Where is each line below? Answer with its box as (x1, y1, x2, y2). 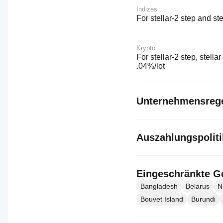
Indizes (136, 5, 157, 13)
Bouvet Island (140, 195, 183, 203)
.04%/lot (136, 62, 165, 70)
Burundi (191, 195, 216, 203)
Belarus (186, 182, 210, 190)
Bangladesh (140, 182, 178, 190)
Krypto (136, 44, 155, 52)
